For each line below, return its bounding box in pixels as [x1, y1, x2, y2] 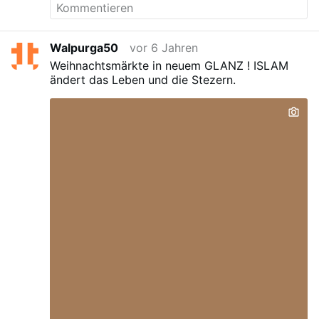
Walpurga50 [50, 41, 119, 56]
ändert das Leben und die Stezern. [50, 72, 236, 87]
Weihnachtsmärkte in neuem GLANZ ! [50, 58, 251, 73]
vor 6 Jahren [130, 41, 199, 56]
